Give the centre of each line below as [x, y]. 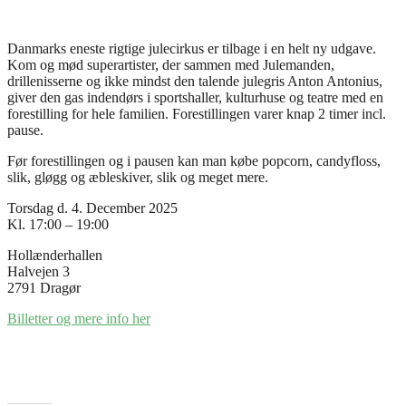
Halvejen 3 [39, 271]
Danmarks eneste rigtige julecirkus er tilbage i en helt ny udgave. [192, 48]
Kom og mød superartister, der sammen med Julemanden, [171, 64]
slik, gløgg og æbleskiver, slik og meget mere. [138, 177]
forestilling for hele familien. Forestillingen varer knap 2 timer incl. [197, 113]
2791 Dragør [44, 287]
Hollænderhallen [55, 255]
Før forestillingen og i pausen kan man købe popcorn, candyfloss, [194, 160]
